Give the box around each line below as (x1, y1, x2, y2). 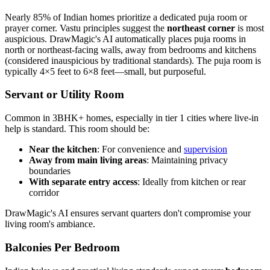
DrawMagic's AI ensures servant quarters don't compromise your (5, 208, 251, 219)
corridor (29, 187, 59, 198)
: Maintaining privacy (146, 155, 228, 166)
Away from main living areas (29, 155, 146, 166)
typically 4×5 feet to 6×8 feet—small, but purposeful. (5, 66, 206, 77)
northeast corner (167, 22, 235, 33)
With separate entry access (29, 177, 137, 187)
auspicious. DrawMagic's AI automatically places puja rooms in (5, 33, 246, 44)
